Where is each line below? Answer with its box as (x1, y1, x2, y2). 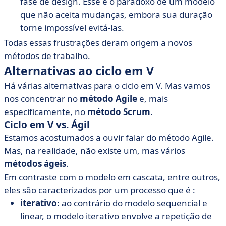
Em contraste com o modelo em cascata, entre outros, (4, 171, 220, 183)
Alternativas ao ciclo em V (4, 63, 154, 79)
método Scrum (87, 106, 150, 118)
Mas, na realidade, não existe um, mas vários (4, 145, 185, 156)
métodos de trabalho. (4, 50, 90, 62)
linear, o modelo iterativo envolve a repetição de (20, 210, 212, 222)
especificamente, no (4, 106, 87, 118)
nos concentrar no (4, 93, 80, 104)
